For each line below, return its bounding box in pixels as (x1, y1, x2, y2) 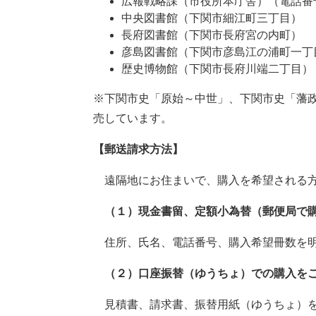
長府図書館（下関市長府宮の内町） (121, 28, 302, 41)
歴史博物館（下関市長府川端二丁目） (121, 62, 313, 75)
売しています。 (93, 111, 172, 124)
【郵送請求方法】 (93, 142, 183, 155)
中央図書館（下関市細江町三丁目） (121, 11, 302, 24)
